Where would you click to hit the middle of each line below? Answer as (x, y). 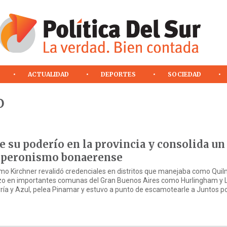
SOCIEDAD (184, 74)
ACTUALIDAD (49, 74)
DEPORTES (118, 74)
